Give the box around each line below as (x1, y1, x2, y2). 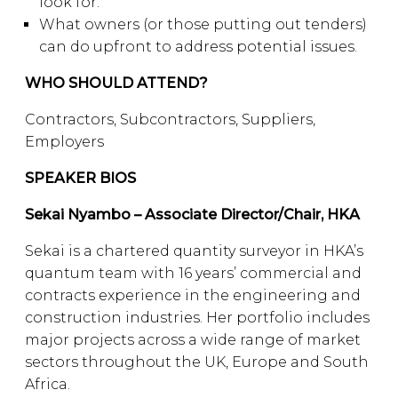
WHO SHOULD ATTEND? (25, 75, 208, 92)
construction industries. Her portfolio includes (25, 309, 370, 326)
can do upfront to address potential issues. (39, 38, 364, 55)
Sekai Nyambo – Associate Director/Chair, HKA (25, 206, 360, 223)
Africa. (25, 376, 70, 393)
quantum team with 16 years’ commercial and (25, 265, 362, 282)
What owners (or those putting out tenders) (39, 16, 367, 33)
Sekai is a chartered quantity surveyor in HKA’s (25, 243, 363, 259)
